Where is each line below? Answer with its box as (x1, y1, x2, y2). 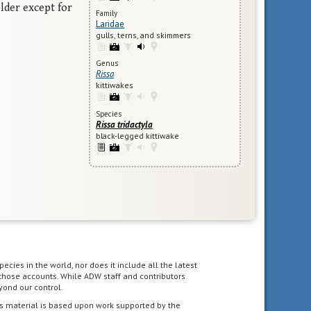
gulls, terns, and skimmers (96, 30, 192, 41)
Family (96, 8, 118, 19)
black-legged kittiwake (96, 130, 180, 141)
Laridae (96, 18, 125, 31)
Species (96, 108, 122, 119)
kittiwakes (96, 80, 134, 91)
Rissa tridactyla (96, 118, 153, 131)
